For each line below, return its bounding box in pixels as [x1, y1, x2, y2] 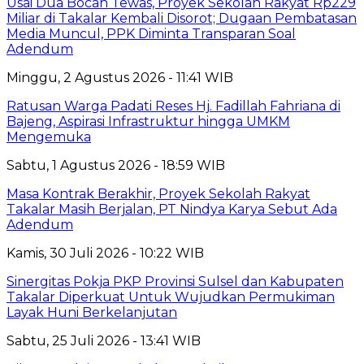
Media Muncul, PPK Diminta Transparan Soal [6, 26, 296, 42]
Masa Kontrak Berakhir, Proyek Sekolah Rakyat [6, 186, 310, 202]
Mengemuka [6, 129, 91, 145]
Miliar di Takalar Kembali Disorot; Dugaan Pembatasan [6, 11, 357, 27]
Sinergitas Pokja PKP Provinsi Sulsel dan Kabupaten [6, 274, 344, 290]
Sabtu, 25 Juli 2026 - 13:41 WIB [6, 333, 201, 349]
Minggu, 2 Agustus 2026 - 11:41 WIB [6, 70, 233, 86]
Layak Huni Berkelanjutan [6, 305, 177, 321]
